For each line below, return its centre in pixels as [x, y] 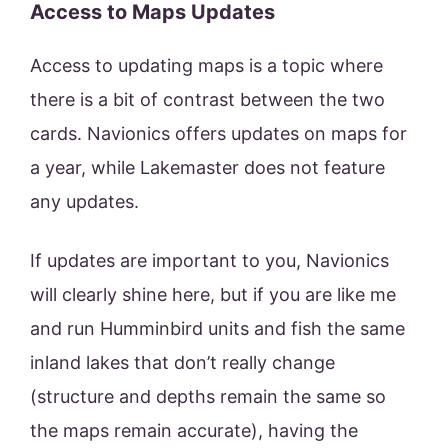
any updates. [87, 202]
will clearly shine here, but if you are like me [213, 295]
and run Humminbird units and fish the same [217, 329]
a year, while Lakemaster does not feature [207, 168]
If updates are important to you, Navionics [209, 261]
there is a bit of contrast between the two [207, 100]
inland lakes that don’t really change [182, 363]
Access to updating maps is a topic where [206, 66]
